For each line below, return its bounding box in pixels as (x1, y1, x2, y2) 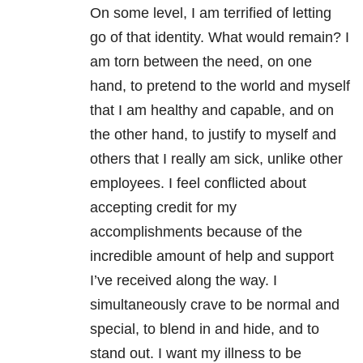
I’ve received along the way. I (90, 272, 277, 289)
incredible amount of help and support (90, 248, 334, 265)
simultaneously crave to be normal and (90, 297, 340, 314)
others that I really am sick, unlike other (90, 151, 343, 168)
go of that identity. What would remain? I (90, 29, 349, 46)
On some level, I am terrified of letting (90, 5, 331, 22)
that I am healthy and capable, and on (90, 102, 334, 119)
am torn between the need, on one (90, 53, 312, 70)
